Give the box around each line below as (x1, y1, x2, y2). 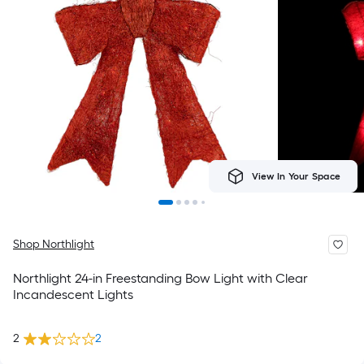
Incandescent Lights (13, 287, 133, 302)
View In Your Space (251, 171, 340, 182)
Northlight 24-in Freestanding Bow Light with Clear (13, 271, 308, 286)
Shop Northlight (13, 237, 94, 251)
